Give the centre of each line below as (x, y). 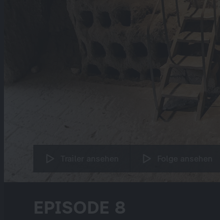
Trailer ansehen (90, 159)
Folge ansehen (185, 159)
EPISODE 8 (80, 207)
